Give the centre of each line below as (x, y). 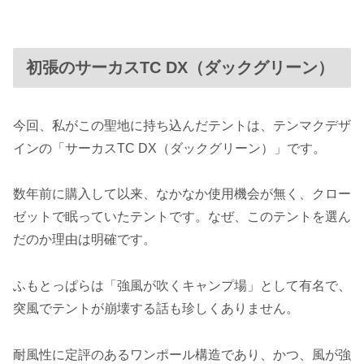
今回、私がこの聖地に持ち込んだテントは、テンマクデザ (182, 125)
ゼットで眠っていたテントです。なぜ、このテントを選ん (182, 217)
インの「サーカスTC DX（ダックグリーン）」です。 (169, 148)
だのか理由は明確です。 (84, 240)
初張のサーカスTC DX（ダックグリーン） (180, 68)
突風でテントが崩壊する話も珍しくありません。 (156, 309)
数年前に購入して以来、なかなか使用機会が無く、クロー (182, 194)
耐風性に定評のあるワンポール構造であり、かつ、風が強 (182, 355)
